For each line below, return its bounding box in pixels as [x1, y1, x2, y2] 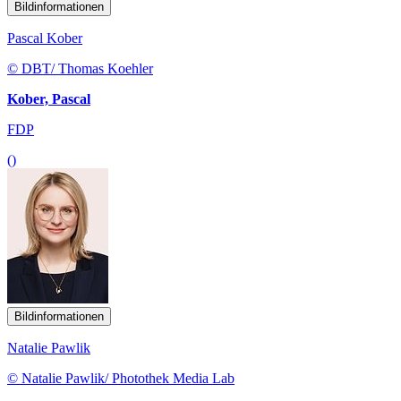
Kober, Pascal [7, 90, 90, 107]
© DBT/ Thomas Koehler [7, 60, 153, 76]
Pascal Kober [7, 30, 82, 46]
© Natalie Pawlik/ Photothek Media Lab [7, 370, 235, 386]
